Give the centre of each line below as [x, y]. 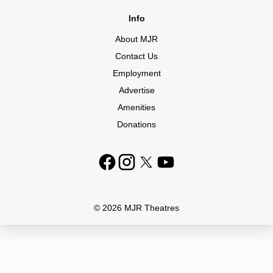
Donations [136, 124]
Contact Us [136, 56]
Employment [136, 73]
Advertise [136, 90]
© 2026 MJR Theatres [136, 208]
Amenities [136, 107]
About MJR [136, 39]
